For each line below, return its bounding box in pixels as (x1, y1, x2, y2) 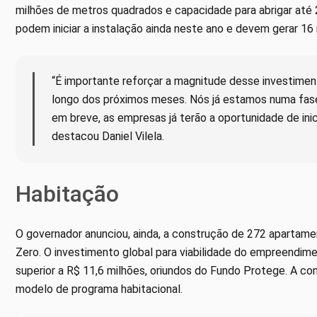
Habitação (16, 180, 119, 208)
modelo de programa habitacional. (16, 282, 183, 296)
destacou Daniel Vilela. (52, 129, 164, 144)
